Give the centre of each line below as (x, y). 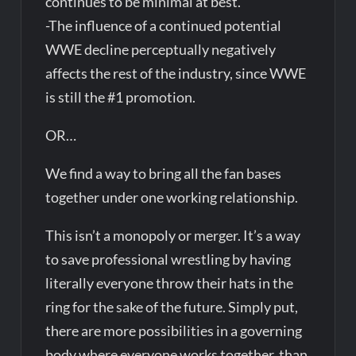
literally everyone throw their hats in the (170, 282)
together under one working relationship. (172, 197)
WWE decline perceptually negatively (161, 49)
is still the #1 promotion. (121, 97)
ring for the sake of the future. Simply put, (172, 306)
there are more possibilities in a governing (174, 330)
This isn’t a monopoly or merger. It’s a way (173, 235)
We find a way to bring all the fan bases (164, 173)
